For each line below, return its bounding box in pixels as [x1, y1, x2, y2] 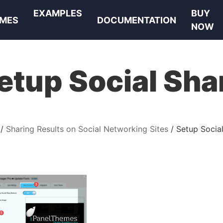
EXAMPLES [33, 8, 83, 18]
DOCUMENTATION [97, 14, 177, 25]
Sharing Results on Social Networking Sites [6, 124, 168, 134]
